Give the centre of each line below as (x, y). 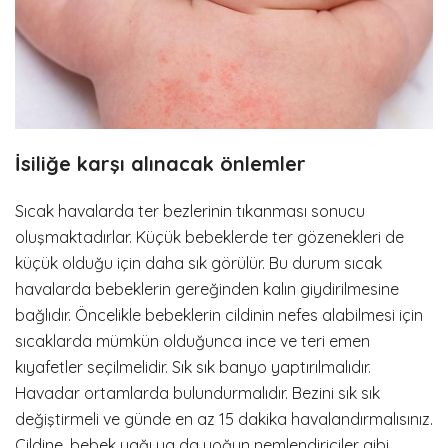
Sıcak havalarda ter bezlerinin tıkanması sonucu (190, 210)
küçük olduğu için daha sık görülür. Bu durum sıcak (198, 262)
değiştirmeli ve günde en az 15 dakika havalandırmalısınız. (224, 418)
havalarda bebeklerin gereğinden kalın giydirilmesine (207, 288)
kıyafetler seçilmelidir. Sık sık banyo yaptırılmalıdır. (193, 366)
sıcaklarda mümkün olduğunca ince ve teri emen (192, 340)
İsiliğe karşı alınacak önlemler (160, 163)
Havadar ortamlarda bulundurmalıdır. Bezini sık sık (197, 392)
